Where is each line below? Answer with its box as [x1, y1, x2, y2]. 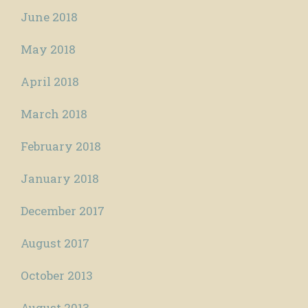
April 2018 [21, 74, 79, 90]
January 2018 [21, 170, 99, 187]
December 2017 [21, 203, 104, 219]
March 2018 [21, 106, 87, 122]
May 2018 [21, 41, 76, 58]
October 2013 [21, 267, 93, 284]
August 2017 [21, 235, 89, 252]
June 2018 [21, 9, 78, 25]
